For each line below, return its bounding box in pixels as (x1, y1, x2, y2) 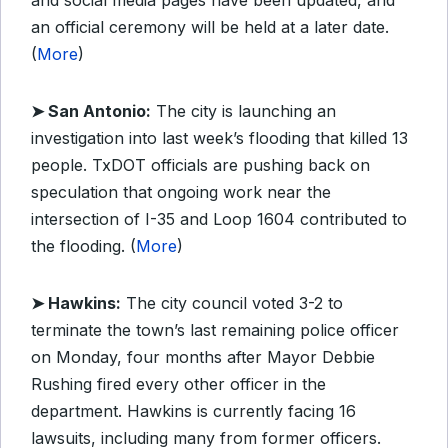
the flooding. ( (31, 236, 136, 256)
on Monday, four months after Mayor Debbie (31, 347, 375, 367)
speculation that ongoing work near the (31, 182, 331, 202)
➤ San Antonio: (31, 101, 151, 121)
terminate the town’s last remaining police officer (31, 320, 399, 340)
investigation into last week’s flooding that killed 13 (31, 128, 408, 148)
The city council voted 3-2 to (121, 293, 343, 313)
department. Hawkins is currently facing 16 (31, 401, 356, 421)
